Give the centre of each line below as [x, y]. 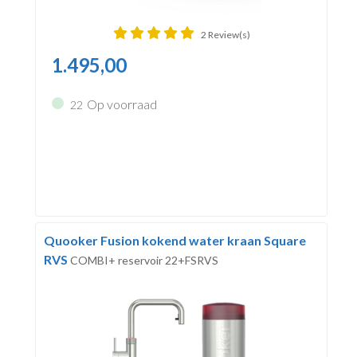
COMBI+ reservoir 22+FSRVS [144, 260]
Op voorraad [122, 104]
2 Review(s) [225, 34]
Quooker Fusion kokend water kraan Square [175, 240]
